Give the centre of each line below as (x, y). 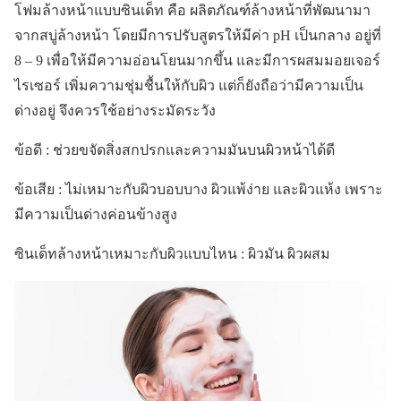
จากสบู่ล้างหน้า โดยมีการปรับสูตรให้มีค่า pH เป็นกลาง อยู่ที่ (198, 36)
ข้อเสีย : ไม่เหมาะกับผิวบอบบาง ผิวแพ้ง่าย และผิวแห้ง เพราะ (199, 190)
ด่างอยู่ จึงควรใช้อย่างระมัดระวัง (117, 111)
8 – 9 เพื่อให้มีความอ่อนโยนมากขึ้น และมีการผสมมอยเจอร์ (197, 61)
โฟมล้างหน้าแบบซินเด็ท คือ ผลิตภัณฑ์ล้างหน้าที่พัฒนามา (192, 11)
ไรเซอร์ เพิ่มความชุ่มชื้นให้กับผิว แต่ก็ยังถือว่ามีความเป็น (189, 86)
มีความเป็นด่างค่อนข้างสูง (98, 215)
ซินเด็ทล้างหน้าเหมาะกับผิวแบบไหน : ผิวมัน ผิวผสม (174, 254)
